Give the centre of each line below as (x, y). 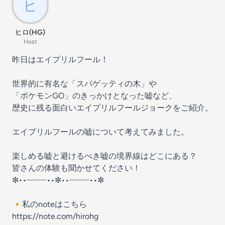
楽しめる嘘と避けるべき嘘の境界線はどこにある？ (104, 156)
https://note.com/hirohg (55, 216)
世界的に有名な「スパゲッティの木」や (84, 84)
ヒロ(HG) (30, 32)
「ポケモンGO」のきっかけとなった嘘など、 (94, 96)
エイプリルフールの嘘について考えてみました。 (100, 132)
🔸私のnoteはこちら (49, 204)
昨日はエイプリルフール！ (60, 60)
